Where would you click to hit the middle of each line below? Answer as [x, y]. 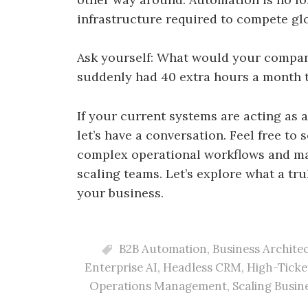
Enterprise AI [121, 267]
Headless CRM [202, 267]
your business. [120, 193]
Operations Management [158, 286]
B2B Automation [163, 249]
